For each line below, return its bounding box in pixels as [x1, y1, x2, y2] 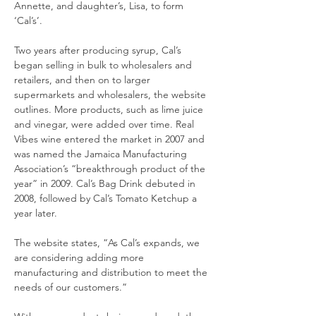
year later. [14, 207, 57, 219]
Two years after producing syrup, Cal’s [14, 44, 184, 56]
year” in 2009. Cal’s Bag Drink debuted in [14, 177, 198, 190]
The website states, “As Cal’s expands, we [14, 236, 202, 249]
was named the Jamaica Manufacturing [14, 147, 190, 160]
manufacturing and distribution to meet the [14, 266, 210, 279]
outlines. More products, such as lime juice [14, 103, 206, 116]
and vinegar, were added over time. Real [14, 118, 197, 130]
